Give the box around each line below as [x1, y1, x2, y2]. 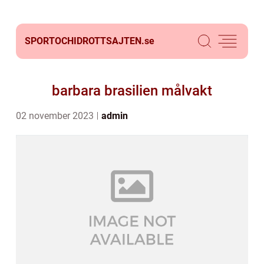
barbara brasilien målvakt [52, 82, 212, 99]
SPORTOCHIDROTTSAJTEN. [25, 35, 144, 47]
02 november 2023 [16, 110, 96, 121]
